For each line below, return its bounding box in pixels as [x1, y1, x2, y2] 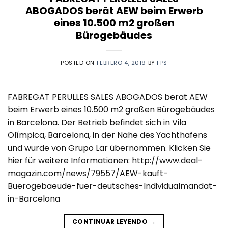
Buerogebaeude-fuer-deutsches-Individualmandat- [8, 180, 217, 192]
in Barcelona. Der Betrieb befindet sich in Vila [8, 116, 186, 128]
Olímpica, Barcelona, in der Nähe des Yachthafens [8, 129, 207, 141]
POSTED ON [61, 58, 97, 67]
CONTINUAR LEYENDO [72, 217, 150, 226]
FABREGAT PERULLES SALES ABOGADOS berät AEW [8, 91, 208, 103]
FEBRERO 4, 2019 [96, 58, 147, 67]
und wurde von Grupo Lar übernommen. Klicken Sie [8, 141, 211, 154]
